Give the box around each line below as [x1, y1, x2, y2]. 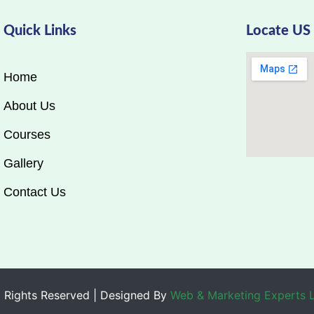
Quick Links [4, 24, 76, 38]
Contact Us [4, 185, 66, 199]
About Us [4, 99, 55, 113]
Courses [4, 128, 50, 142]
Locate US [246, 24, 311, 38]
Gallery [4, 156, 43, 170]
